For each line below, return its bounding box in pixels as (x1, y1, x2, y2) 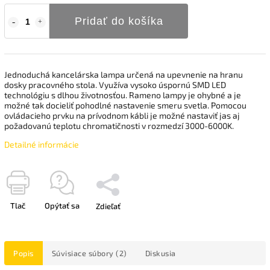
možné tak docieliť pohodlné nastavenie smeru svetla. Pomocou (4, 99, 246, 110)
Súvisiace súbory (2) (51, 248, 127, 258)
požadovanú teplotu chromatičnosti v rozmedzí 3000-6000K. (4, 120, 234, 131)
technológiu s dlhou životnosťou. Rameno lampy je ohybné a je (4, 89, 241, 100)
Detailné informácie (4, 139, 79, 149)
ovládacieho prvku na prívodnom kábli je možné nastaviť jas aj (4, 110, 240, 121)
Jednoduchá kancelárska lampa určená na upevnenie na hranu (4, 69, 243, 80)
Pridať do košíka (74, 14, 163, 27)
